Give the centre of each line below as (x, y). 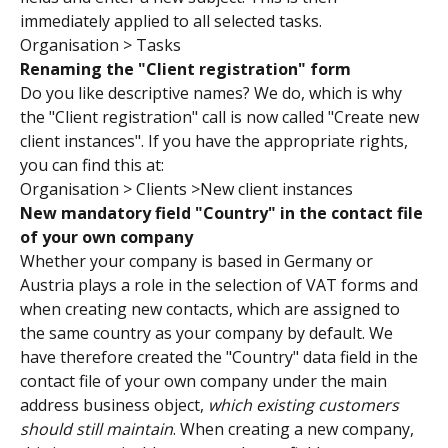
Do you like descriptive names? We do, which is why (213, 93)
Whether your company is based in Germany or (198, 261)
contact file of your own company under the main (205, 381)
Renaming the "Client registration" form (185, 68)
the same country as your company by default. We (208, 333)
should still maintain (96, 429)
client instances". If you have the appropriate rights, (216, 141)
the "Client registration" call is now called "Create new (221, 117)
